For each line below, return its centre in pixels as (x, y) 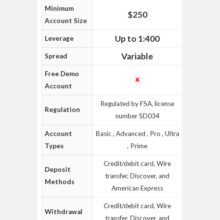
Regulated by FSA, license (137, 104)
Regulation (62, 110)
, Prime (137, 146)
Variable (137, 56)
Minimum (59, 8)
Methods (60, 182)
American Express (137, 188)
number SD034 (137, 116)
